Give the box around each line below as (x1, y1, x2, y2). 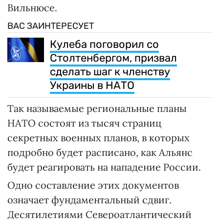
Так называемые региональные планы (7, 102, 187, 115)
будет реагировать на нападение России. (7, 161, 201, 174)
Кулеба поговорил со (50, 38, 159, 51)
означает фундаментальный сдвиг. (7, 194, 172, 206)
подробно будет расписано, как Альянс (7, 146, 193, 159)
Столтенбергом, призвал (50, 51, 177, 65)
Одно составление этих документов (7, 179, 179, 192)
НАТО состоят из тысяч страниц (7, 117, 161, 130)
